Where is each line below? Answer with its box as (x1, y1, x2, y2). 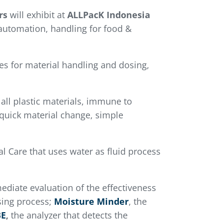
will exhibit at (7, 9, 67, 21)
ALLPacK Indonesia (67, 9, 150, 21)
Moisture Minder (54, 195, 129, 208)
